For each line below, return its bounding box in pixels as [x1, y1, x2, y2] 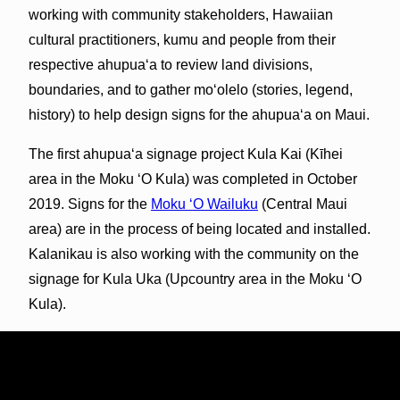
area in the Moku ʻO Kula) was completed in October [28, 171, 357, 187]
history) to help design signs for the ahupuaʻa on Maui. [28, 106, 370, 122]
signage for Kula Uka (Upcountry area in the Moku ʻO [28, 271, 362, 287]
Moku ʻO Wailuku [150, 196, 258, 212]
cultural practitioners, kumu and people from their [28, 31, 336, 47]
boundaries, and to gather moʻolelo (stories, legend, [28, 81, 353, 97]
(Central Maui [257, 196, 347, 212]
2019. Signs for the [28, 196, 151, 212]
